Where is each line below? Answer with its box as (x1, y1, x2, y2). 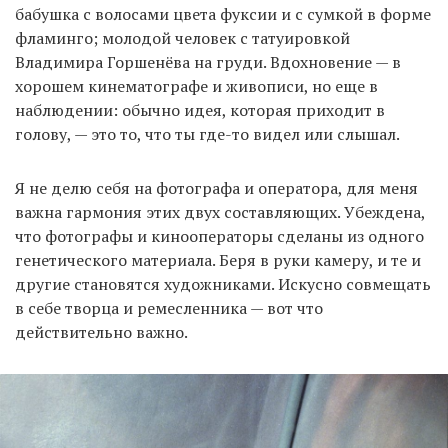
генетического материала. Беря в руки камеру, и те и (15, 249, 421, 272)
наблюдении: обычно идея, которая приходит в (15, 99, 385, 122)
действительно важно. (15, 321, 188, 344)
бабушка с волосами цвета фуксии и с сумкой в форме (15, 3, 431, 26)
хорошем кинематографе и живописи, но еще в (15, 75, 378, 98)
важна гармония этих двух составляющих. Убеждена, (15, 201, 425, 224)
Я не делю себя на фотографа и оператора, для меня (15, 177, 418, 200)
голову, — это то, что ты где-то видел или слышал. (15, 123, 400, 146)
